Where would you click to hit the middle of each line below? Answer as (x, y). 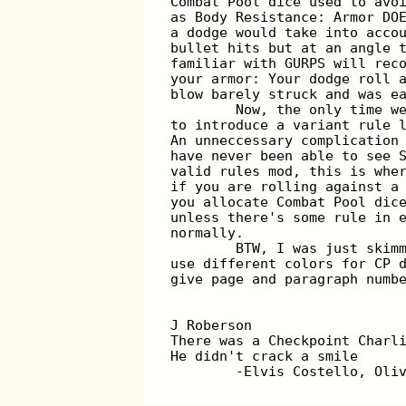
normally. (208, 232)
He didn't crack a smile (265, 355)
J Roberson (212, 324)
